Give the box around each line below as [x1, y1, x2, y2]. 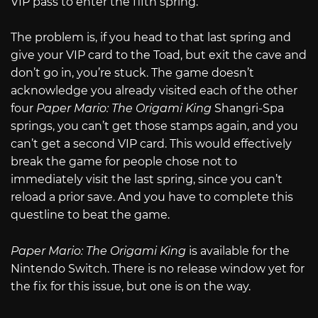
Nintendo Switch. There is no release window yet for [11, 261, 305, 275]
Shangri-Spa [212, 102, 284, 116]
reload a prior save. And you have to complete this [11, 190, 293, 204]
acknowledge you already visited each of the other [11, 84, 297, 98]
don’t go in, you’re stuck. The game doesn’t [11, 66, 254, 80]
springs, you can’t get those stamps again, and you [11, 119, 298, 133]
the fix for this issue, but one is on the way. [11, 279, 251, 293]
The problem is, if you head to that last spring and [11, 31, 291, 45]
